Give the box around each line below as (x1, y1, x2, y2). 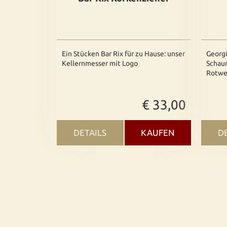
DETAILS (73, 128, 107, 137)
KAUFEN (141, 128, 175, 137)
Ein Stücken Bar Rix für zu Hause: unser (62, 50, 185, 58)
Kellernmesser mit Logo (62, 59, 138, 67)
